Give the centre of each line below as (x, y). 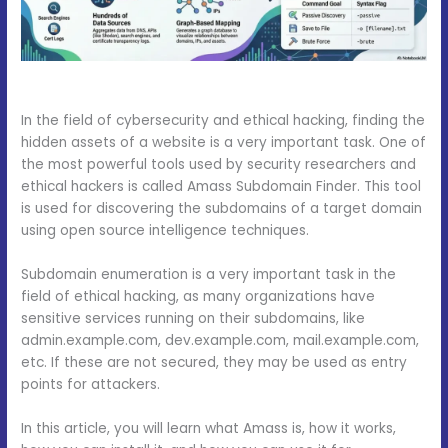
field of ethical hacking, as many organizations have (198, 297)
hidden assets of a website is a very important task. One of (224, 143)
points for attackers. (91, 385)
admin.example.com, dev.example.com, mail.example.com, (220, 341)
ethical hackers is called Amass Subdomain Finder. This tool (221, 187)
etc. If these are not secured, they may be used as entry (214, 363)
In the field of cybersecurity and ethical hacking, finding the (223, 121)
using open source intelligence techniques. (165, 231)
